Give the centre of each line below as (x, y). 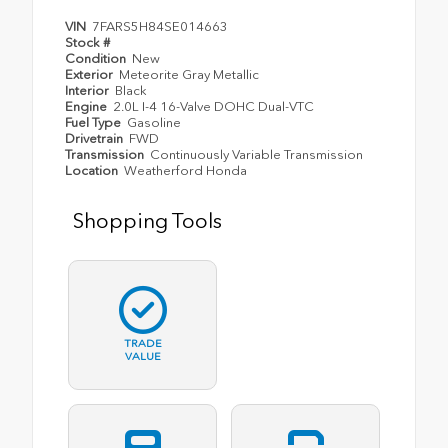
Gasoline (154, 123)
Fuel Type (94, 123)
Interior (88, 91)
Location (93, 171)
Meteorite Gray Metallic (189, 75)
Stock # (87, 43)
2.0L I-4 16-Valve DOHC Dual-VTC (214, 107)
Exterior (90, 75)
